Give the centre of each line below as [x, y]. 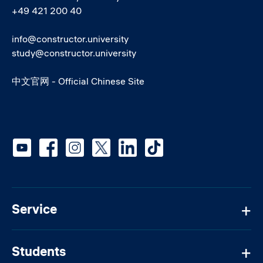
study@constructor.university [74, 53]
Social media [50, 144]
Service [34, 209]
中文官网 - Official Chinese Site [78, 81]
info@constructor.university [70, 38]
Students [39, 251]
